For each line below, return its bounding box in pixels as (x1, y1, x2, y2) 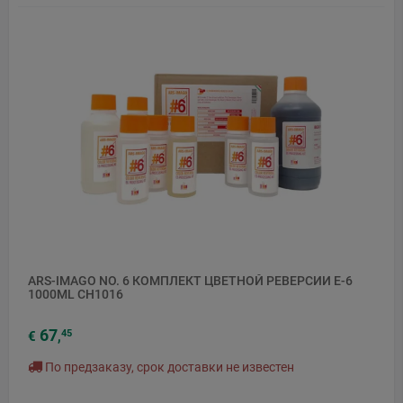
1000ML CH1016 (28, 286, 123, 301)
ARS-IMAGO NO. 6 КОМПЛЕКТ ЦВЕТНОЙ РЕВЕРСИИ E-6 (28, 273, 353, 288)
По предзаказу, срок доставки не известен (42, 360, 294, 375)
